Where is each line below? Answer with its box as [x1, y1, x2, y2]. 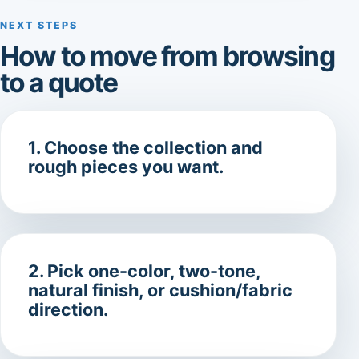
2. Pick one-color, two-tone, [28, 260, 260, 282]
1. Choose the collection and [28, 137, 263, 159]
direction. [28, 299, 108, 321]
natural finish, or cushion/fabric [28, 280, 292, 301]
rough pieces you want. [28, 156, 224, 178]
